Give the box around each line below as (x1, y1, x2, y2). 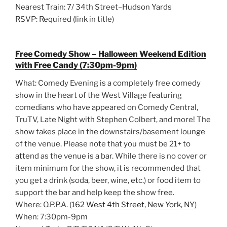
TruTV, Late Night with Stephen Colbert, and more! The (15, 115, 211, 125)
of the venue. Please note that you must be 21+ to (15, 139, 191, 149)
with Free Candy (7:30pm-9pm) (15, 60, 137, 70)
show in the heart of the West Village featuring (15, 91, 182, 100)
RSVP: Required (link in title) (15, 14, 114, 24)
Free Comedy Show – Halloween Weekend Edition (15, 49, 206, 59)
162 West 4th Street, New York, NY (71, 200, 195, 210)
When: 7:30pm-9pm (15, 212, 88, 222)
